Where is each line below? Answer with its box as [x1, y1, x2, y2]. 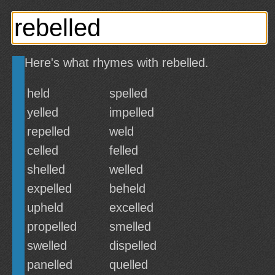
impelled [109, 106, 154, 119]
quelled [109, 258, 148, 271]
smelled [109, 220, 151, 233]
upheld [27, 201, 63, 214]
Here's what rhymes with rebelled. [25, 56, 209, 69]
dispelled [109, 239, 157, 252]
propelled [27, 220, 77, 233]
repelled [27, 125, 70, 138]
